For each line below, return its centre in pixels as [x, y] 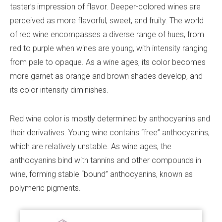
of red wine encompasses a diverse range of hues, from [107, 34]
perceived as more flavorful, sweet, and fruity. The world [107, 20]
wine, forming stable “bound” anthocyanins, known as [101, 174]
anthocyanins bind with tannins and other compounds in [106, 160]
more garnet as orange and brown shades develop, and [106, 76]
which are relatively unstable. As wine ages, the [91, 146]
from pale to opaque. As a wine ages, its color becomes [108, 62]
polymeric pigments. [45, 188]
